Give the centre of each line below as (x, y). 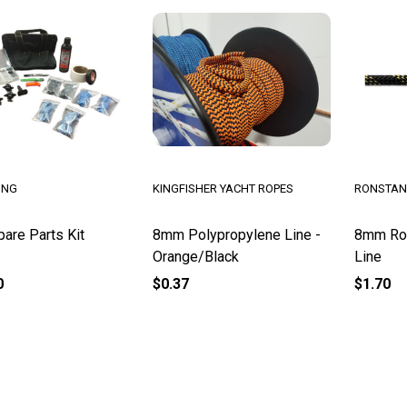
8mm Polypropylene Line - (236, 235)
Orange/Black (195, 257)
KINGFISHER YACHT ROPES (223, 188)
